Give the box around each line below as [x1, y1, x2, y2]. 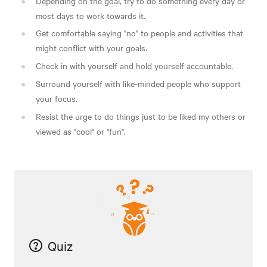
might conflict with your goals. [36, 42, 147, 54]
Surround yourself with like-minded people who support [36, 77, 241, 89]
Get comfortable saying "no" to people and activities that [36, 27, 243, 39]
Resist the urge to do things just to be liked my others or [36, 110, 246, 122]
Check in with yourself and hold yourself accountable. [36, 60, 233, 72]
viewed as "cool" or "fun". [36, 125, 126, 137]
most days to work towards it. [36, 9, 145, 21]
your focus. [36, 92, 77, 104]
